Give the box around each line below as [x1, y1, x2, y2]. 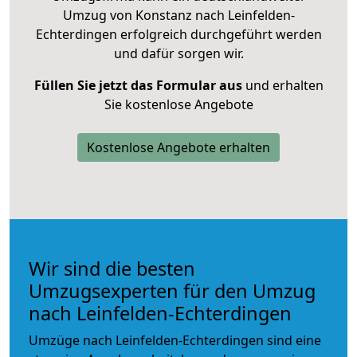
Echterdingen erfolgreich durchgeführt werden [35, 25, 322, 43]
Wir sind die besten [29, 255, 195, 281]
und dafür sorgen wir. [113, 44, 244, 62]
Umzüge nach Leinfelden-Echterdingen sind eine [29, 331, 321, 349]
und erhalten [241, 76, 324, 94]
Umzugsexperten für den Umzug [29, 277, 316, 304]
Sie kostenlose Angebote [104, 95, 253, 113]
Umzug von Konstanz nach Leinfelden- [62, 6, 295, 24]
